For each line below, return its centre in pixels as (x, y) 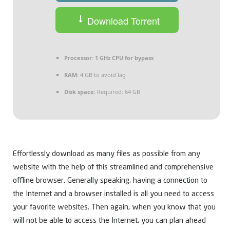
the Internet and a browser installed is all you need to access (113, 195)
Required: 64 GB (118, 92)
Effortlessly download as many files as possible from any (107, 155)
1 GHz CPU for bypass (123, 58)
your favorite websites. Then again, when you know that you (114, 208)
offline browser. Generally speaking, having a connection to (110, 181)
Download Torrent (122, 20)
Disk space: (80, 92)
